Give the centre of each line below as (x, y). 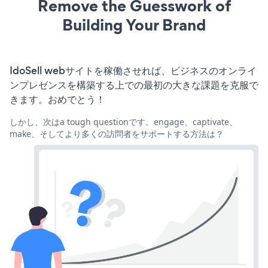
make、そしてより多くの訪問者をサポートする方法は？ (117, 133)
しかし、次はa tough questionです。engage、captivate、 (124, 121)
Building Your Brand (134, 25)
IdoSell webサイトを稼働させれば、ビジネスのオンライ (133, 70)
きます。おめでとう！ (57, 99)
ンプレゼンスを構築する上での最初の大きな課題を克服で (134, 85)
